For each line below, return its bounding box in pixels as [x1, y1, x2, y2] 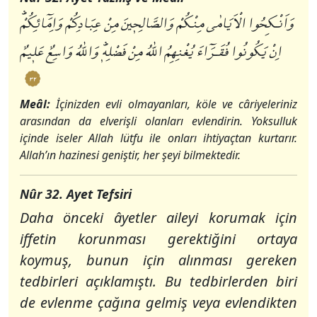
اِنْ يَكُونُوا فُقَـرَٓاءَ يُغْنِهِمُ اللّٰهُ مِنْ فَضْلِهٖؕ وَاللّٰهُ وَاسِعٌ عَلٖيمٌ [20, 37, 281, 69]
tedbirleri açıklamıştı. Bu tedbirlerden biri [20, 272, 297, 291]
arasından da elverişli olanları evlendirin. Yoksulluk [20, 113, 297, 129]
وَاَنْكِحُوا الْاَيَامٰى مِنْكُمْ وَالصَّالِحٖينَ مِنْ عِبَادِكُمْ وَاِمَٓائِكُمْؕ [20, 8, 294, 40]
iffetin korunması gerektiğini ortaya [20, 229, 297, 248]
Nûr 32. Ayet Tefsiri [20, 185, 132, 202]
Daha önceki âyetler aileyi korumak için [20, 208, 297, 227]
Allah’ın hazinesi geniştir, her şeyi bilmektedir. [20, 147, 241, 163]
